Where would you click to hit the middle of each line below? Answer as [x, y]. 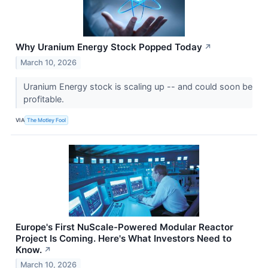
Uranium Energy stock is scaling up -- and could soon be [138, 86]
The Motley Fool [47, 120]
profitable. [45, 99]
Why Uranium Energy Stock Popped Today [109, 47]
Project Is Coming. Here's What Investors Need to [124, 238]
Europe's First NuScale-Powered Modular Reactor [124, 227]
